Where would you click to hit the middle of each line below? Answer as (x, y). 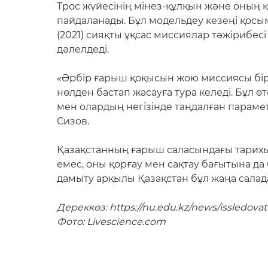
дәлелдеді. (83, 50)
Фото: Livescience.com (111, 222)
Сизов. (73, 121)
